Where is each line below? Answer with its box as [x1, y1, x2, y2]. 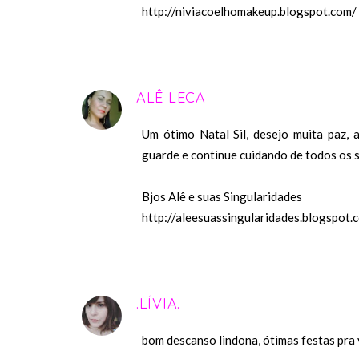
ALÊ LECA [136, 88, 206, 107]
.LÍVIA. [136, 294, 180, 313]
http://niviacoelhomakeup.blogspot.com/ [142, 4, 357, 19]
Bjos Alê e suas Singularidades [142, 189, 302, 204]
